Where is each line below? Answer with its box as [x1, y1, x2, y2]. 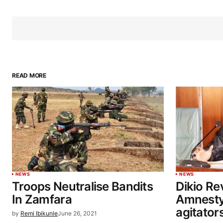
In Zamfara [12, 192, 72, 207]
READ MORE [12, 71, 46, 79]
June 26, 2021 [58, 209, 97, 217]
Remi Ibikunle [20, 209, 58, 217]
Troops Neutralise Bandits [12, 179, 153, 194]
